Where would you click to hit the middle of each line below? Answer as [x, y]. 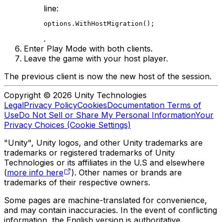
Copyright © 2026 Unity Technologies [75, 95]
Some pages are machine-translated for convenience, [106, 200]
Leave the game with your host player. [96, 58]
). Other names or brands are [127, 172]
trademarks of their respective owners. [77, 182]
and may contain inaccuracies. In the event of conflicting [111, 210]
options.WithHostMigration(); [99, 23]
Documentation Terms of [154, 105]
